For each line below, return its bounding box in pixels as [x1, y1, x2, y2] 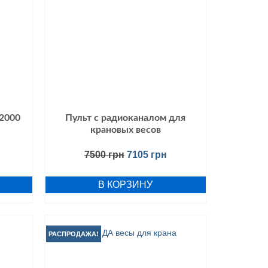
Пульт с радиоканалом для [65, 112, 186, 123]
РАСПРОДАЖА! [48, 230, 99, 237]
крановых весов [90, 124, 161, 135]
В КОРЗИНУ [98, 179, 153, 190]
